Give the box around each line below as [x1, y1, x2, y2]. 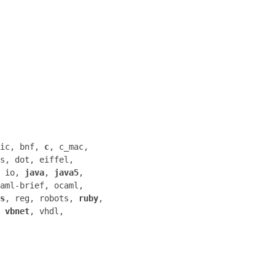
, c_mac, [49, 141, 88, 152]
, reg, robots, [5, 193, 79, 203]
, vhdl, [29, 206, 64, 216]
